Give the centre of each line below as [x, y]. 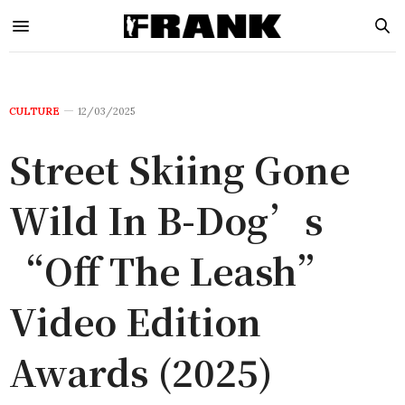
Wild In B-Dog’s [166, 219]
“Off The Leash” [170, 270]
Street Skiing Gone [179, 169]
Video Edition [135, 320]
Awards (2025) [141, 371]
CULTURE [34, 111]
